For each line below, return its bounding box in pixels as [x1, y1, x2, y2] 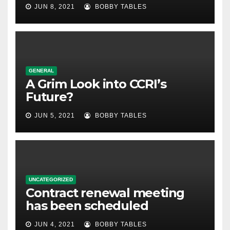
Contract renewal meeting [26, 185, 185, 200]
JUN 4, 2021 [34, 220, 75, 228]
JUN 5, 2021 [34, 111, 75, 119]
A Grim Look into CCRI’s [26, 76, 166, 91]
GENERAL [29, 67, 54, 73]
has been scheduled [26, 198, 148, 213]
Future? [26, 89, 73, 104]
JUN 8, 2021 [34, 3, 75, 10]
